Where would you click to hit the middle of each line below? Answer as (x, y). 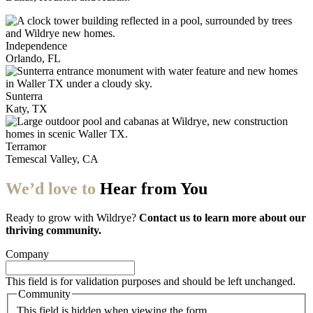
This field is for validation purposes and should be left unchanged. (151, 282)
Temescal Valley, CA (52, 159)
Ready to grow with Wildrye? (72, 218)
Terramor (26, 146)
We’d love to (51, 188)
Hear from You (154, 188)
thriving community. (53, 231)
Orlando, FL (33, 58)
